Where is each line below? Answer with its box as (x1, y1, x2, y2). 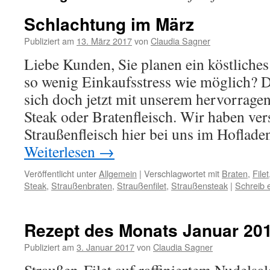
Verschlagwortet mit (144, 167, 219, 180)
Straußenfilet (117, 179, 166, 192)
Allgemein (99, 167, 137, 180)
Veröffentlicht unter (24, 167, 96, 180)
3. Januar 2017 (77, 240, 134, 253)
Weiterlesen (24, 141, 99, 162)
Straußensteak (171, 179, 228, 192)
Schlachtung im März (24, 11, 194, 36)
